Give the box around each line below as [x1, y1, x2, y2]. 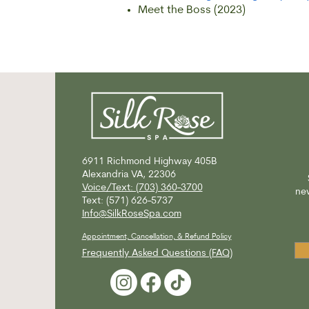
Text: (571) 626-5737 [81, 196, 173, 206]
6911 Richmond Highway [81, 157, 192, 167]
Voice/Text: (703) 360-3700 [81, 183, 203, 193]
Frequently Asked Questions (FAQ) [81, 248, 232, 259]
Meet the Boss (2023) [138, 5, 246, 16]
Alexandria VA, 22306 [81, 170, 176, 180]
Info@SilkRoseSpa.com [81, 209, 181, 219]
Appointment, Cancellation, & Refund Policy [81, 233, 232, 241]
